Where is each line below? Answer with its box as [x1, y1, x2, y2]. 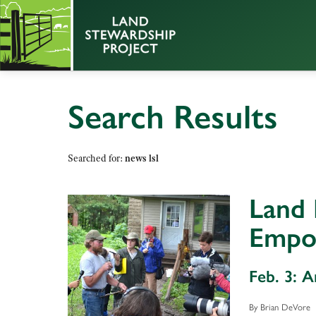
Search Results [68, 97, 278, 137]
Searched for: [68, 152, 125, 165]
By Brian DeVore [248, 299, 310, 313]
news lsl [125, 152, 159, 165]
